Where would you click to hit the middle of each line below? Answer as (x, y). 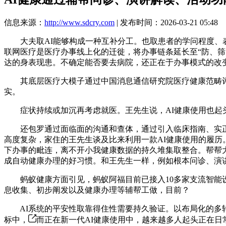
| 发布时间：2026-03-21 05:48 (166, 22)
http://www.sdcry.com (79, 22)
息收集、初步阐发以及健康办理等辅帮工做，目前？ (97, 190)
